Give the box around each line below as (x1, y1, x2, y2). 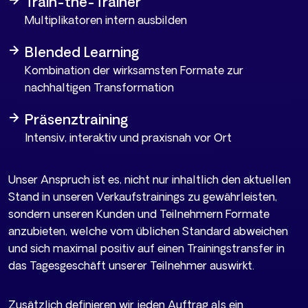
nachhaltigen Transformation (25, 81, 174, 94)
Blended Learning (25, 44, 139, 60)
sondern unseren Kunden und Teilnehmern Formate (8, 208, 269, 221)
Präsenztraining (25, 111, 128, 128)
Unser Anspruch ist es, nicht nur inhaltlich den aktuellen (8, 173, 291, 186)
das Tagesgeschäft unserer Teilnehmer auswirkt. (8, 259, 254, 272)
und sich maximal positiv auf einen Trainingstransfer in (8, 242, 285, 255)
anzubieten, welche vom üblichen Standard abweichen (8, 225, 288, 238)
